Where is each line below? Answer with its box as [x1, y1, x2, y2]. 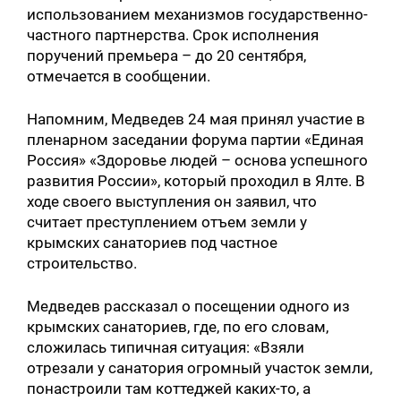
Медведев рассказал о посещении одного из [27, 296, 351, 315]
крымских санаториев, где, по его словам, [27, 317, 329, 336]
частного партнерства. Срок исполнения [27, 25, 320, 44]
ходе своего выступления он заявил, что [27, 192, 318, 210]
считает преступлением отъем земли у [27, 212, 308, 231]
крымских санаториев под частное [27, 233, 278, 252]
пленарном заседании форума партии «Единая [27, 130, 364, 149]
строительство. [27, 253, 138, 272]
